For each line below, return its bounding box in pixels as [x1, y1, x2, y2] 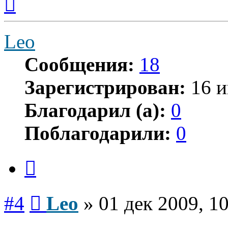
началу [15, 7, 39, 16]
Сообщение [41, 188, 81, 197]
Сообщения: [24, 53, 134, 75]
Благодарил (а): [24, 99, 166, 121]
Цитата [36, 153, 61, 162]
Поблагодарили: [24, 122, 171, 144]
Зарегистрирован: [24, 76, 186, 98]
